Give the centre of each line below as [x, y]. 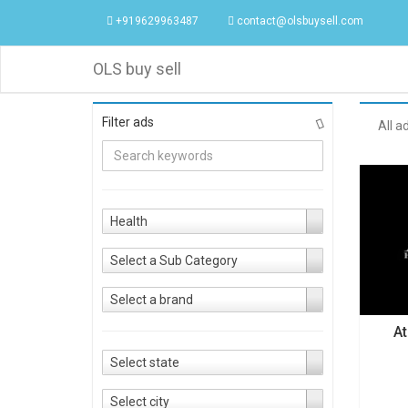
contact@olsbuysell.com [299, 21]
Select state [145, 362]
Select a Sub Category [174, 260]
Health [129, 221]
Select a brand [152, 300]
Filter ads [128, 122]
